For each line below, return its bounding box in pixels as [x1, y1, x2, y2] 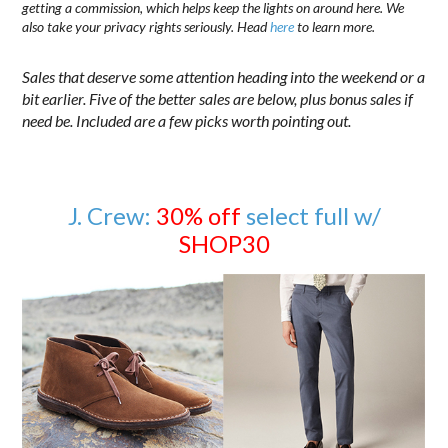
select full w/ [240, 200, 381, 230]
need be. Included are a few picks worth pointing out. [22, 110, 352, 130]
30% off [155, 200, 241, 230]
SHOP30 [178, 228, 270, 258]
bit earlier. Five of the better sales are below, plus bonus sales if [22, 88, 414, 108]
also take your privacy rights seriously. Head [22, 17, 271, 35]
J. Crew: [67, 200, 156, 230]
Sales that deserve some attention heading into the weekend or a [22, 66, 426, 86]
